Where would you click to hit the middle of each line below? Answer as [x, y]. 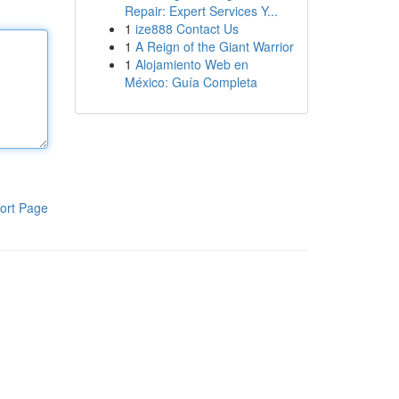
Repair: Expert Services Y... [201, 11]
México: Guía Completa [191, 82]
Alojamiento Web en [191, 64]
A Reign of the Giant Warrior [214, 46]
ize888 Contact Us [187, 28]
